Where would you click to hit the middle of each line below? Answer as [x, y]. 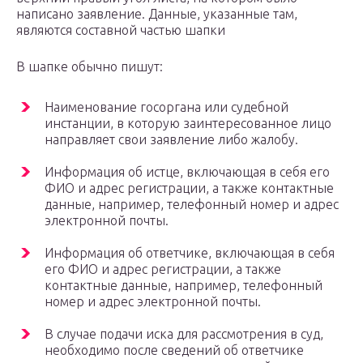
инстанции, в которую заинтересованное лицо [188, 124]
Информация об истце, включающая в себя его [187, 172]
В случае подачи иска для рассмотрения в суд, [184, 334]
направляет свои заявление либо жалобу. [171, 140]
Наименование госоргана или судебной [167, 107]
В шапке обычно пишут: [90, 67]
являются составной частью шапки [121, 30]
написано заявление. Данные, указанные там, [157, 14]
